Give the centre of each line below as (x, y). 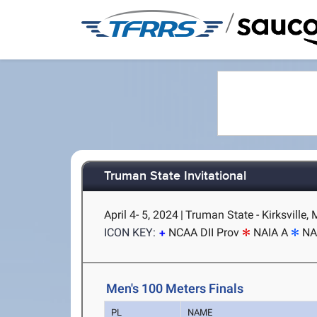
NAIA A (271, 232)
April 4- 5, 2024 (142, 215)
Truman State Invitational (175, 177)
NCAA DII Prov (204, 232)
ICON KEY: (130, 232)
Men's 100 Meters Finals (175, 288)
